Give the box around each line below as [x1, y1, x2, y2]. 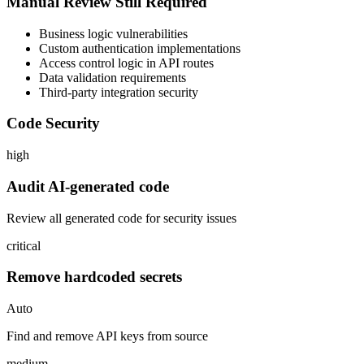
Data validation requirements [39, 70, 186, 84]
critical [6, 238, 41, 253]
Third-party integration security [39, 84, 198, 99]
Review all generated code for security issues [6, 210, 236, 225]
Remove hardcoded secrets [6, 268, 182, 286]
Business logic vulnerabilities [39, 26, 188, 41]
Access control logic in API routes [39, 55, 214, 70]
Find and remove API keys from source [6, 328, 208, 343]
